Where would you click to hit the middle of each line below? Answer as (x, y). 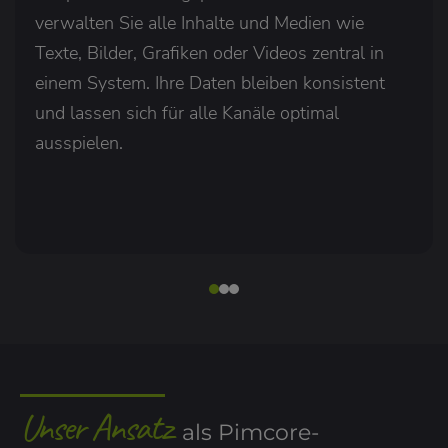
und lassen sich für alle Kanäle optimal (187, 113)
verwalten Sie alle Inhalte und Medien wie (199, 23)
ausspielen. (79, 143)
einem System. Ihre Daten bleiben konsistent (210, 83)
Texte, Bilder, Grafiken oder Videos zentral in (209, 53)
